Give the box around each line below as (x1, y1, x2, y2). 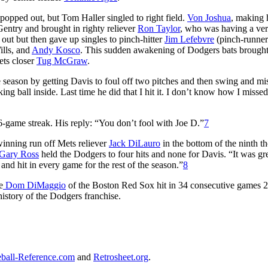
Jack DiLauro (109, 138, 160, 148)
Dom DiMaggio (3, 179, 66, 190)
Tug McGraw (36, 55, 87, 66)
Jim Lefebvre (165, 33, 214, 44)
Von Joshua (187, 12, 231, 23)
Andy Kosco (32, 44, 80, 55)
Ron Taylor (138, 23, 180, 33)
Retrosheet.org (93, 251, 148, 262)
